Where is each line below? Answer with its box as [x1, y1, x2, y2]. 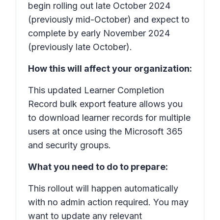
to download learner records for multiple [28, 112, 191, 123]
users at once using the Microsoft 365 [28, 126, 183, 137]
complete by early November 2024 [28, 28, 170, 38]
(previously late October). [28, 42, 135, 52]
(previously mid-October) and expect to [28, 14, 190, 25]
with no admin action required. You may [28, 197, 189, 207]
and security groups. [28, 140, 111, 150]
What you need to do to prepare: [28, 162, 168, 172]
